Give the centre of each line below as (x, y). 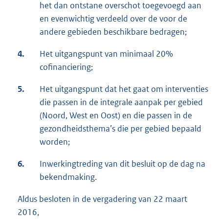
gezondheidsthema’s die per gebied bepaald (120, 129)
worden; (55, 142)
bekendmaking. (68, 177)
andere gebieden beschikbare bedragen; (113, 32)
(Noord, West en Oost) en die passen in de (116, 116)
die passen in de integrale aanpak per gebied (121, 102)
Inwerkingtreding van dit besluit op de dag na (122, 164)
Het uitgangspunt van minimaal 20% (106, 54)
